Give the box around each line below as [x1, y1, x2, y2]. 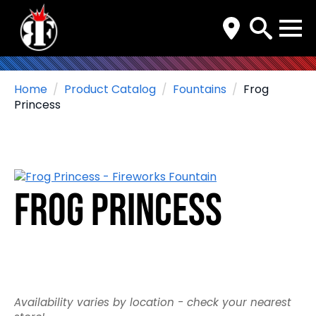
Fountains [173, 81, 226, 97]
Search [242, 45, 281, 61]
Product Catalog [64, 81, 156, 97]
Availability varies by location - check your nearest [14, 295, 291, 310]
